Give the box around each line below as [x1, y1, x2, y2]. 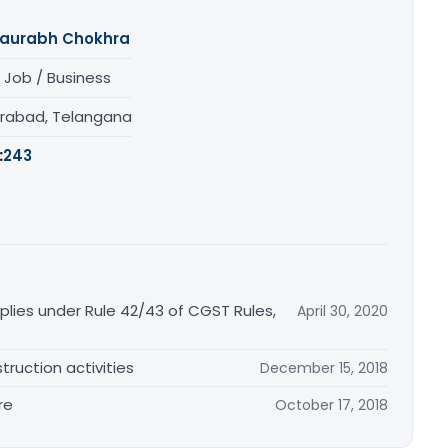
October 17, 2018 [275, 395, 388, 416]
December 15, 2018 [260, 358, 388, 379]
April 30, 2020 [297, 301, 388, 322]
